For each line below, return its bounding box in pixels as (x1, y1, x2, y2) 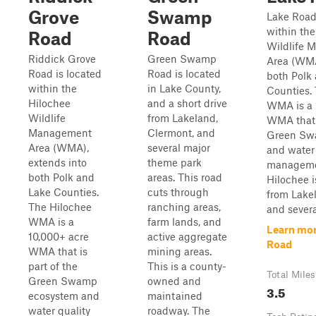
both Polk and (28, 171, 95, 183)
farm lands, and (147, 215, 221, 228)
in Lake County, (147, 82, 221, 95)
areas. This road (147, 171, 222, 183)
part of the (28, 260, 78, 272)
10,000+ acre (28, 230, 89, 243)
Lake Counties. (28, 186, 99, 198)
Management (28, 126, 92, 139)
